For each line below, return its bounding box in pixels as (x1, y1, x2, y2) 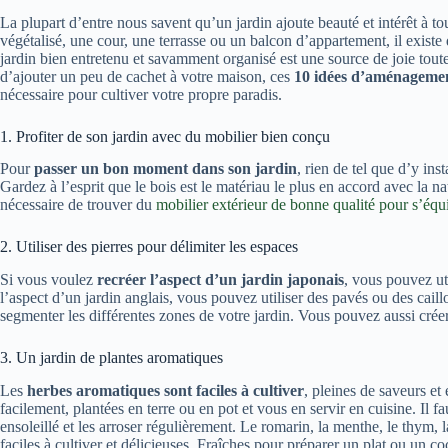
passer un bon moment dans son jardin (34, 160, 297, 178)
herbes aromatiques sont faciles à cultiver (27, 382, 304, 400)
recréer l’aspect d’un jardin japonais (97, 271, 344, 289)
